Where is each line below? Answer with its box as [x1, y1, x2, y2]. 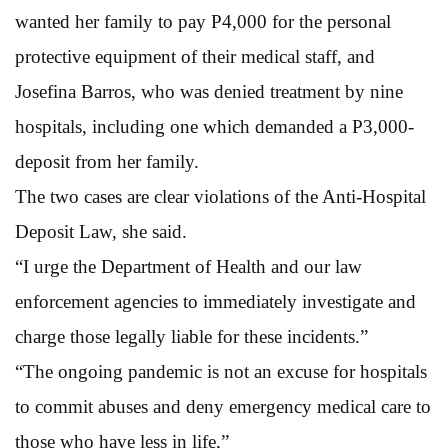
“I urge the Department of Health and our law [15, 255, 362, 277]
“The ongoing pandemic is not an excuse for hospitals [15, 360, 427, 382]
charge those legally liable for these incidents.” [15, 325, 368, 347]
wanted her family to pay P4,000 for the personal [15, 10, 391, 32]
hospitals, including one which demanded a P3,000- [15, 115, 414, 137]
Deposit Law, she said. [15, 220, 187, 242]
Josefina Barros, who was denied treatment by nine [15, 80, 403, 102]
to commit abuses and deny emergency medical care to [15, 395, 431, 417]
